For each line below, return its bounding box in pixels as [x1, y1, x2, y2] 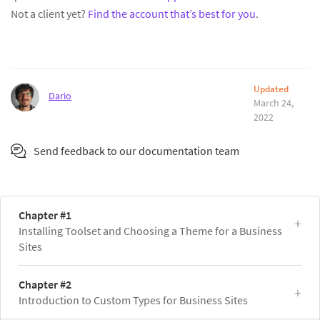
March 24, [253, 96, 294, 109]
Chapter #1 [19, 207, 71, 222]
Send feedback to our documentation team [34, 143, 239, 158]
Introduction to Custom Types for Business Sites [19, 292, 248, 307]
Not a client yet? [11, 6, 88, 21]
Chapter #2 [19, 276, 71, 291]
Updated [253, 82, 289, 95]
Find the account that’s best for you [88, 6, 256, 21]
